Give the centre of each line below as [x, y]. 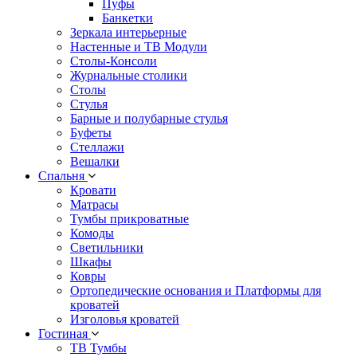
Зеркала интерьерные [128, 32]
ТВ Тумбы [98, 347]
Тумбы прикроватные [129, 218]
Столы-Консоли [114, 61]
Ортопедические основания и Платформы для [196, 290]
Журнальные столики [129, 75]
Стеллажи [97, 147]
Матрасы [94, 204]
